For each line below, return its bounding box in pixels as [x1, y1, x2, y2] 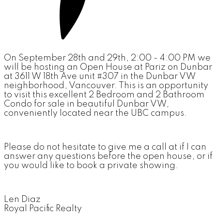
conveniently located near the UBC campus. [4, 108, 187, 118]
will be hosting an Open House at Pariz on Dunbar [4, 62, 212, 72]
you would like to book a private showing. [4, 161, 178, 170]
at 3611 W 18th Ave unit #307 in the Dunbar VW [4, 72, 196, 81]
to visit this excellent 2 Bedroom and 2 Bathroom [4, 90, 204, 99]
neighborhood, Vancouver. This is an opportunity [4, 81, 208, 90]
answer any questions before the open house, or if [4, 152, 213, 161]
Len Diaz [4, 195, 41, 204]
